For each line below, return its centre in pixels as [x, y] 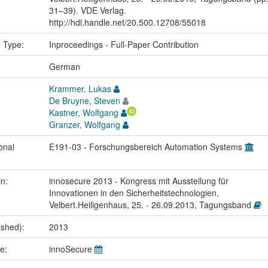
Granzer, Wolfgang [84, 125]
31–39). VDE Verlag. [87, 10]
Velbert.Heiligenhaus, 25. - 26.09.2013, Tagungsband [151, 205]
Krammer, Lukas [80, 89]
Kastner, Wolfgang [83, 113]
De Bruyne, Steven [84, 101]
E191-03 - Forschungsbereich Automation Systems [147, 147]
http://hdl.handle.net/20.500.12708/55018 [127, 22]
